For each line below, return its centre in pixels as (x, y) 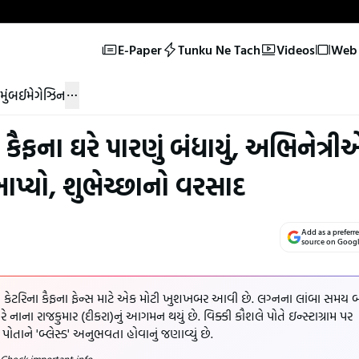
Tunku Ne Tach (219, 49)
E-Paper (139, 49)
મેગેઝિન (46, 95)
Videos (295, 49)
